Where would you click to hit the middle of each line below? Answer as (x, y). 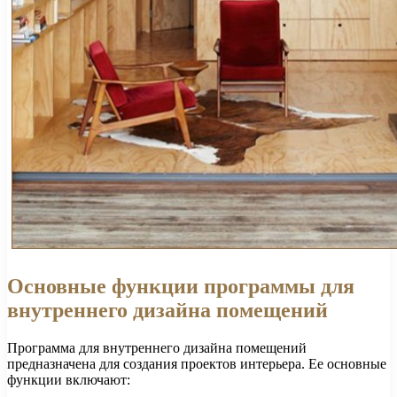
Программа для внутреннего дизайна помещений (157, 347)
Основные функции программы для (181, 286)
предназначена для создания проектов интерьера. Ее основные (197, 363)
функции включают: (69, 379)
